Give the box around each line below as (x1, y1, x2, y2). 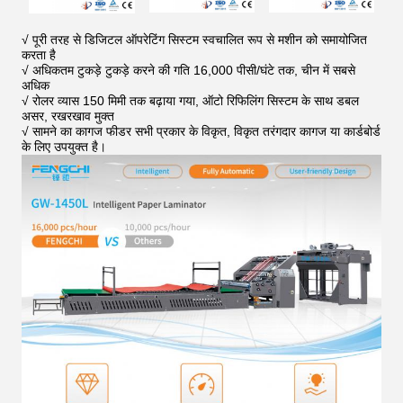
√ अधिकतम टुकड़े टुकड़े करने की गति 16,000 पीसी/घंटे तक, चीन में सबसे (22, 63, 355, 77)
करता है (22, 48, 56, 62)
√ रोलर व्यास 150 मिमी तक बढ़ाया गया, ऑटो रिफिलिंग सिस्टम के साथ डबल (22, 94, 359, 108)
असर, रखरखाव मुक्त (22, 109, 114, 123)
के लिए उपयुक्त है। (22, 139, 106, 154)
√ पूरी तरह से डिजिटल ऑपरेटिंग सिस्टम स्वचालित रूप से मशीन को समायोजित (22, 32, 367, 47)
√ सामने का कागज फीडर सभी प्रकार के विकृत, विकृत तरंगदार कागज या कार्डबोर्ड (22, 124, 381, 139)
